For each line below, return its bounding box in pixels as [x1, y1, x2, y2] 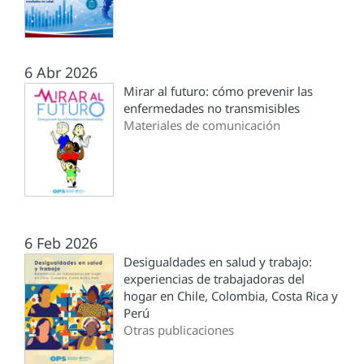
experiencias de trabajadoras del [123, 271, 305, 288]
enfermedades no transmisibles [123, 100, 300, 117]
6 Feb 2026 [24, 233, 97, 253]
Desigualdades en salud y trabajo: [123, 253, 312, 271]
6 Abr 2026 [24, 63, 97, 83]
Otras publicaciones [123, 322, 234, 339]
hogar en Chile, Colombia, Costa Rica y [123, 288, 338, 305]
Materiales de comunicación [123, 117, 280, 134]
